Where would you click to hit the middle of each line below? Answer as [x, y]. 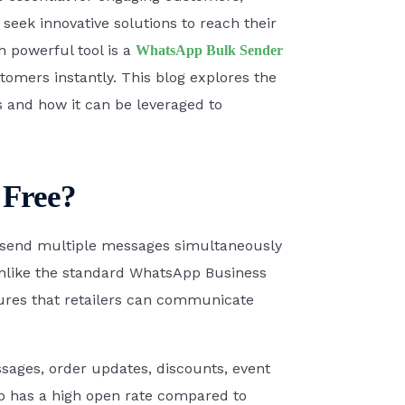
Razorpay [90, 260]
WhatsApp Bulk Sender [210, 51]
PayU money [101, 154]
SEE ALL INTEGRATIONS [121, 314]
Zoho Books [100, 36]
